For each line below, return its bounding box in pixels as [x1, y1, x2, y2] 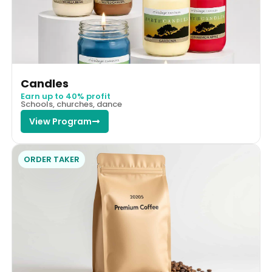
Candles [20, 76, 69, 92]
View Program [29, 115, 92, 128]
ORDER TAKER [23, 154, 80, 166]
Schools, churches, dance [20, 98, 122, 110]
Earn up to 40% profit [20, 90, 110, 103]
